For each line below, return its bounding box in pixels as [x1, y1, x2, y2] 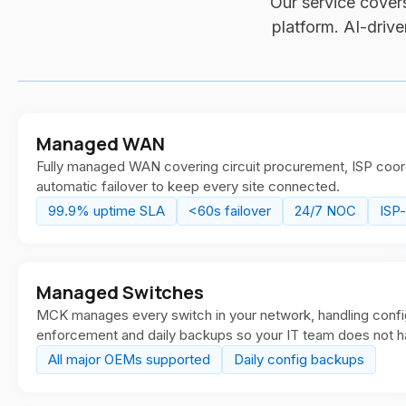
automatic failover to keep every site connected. [36, 178, 340, 195]
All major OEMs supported [48, 351, 210, 368]
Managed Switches [36, 280, 204, 304]
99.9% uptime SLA [48, 202, 165, 219]
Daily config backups [234, 351, 364, 368]
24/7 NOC [295, 202, 356, 219]
